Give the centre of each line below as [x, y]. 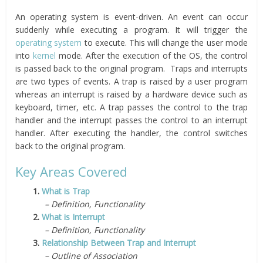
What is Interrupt [74, 217]
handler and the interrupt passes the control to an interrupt [131, 120]
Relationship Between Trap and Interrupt [119, 243]
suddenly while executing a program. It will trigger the [131, 30]
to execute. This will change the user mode [165, 43]
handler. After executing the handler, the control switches [131, 133]
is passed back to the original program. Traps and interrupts [131, 68]
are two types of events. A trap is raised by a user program [131, 81]
